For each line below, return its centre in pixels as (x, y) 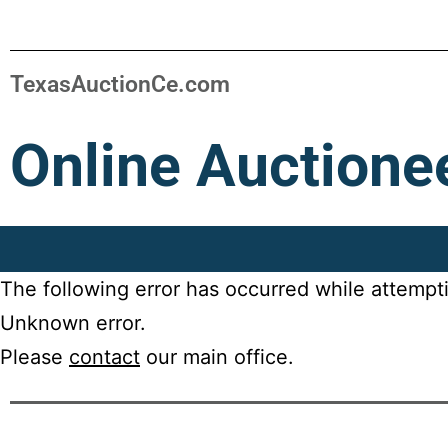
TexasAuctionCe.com (120, 84)
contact (104, 357)
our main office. (217, 357)
